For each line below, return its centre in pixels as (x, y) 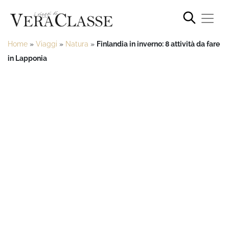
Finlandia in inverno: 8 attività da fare (158, 44)
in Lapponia (27, 58)
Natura (77, 44)
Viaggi (47, 44)
